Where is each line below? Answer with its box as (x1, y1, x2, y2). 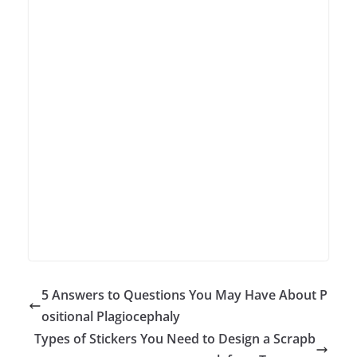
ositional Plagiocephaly (41, 307, 180, 325)
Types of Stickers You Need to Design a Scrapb (34, 329, 316, 347)
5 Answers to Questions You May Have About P (41, 285, 328, 304)
